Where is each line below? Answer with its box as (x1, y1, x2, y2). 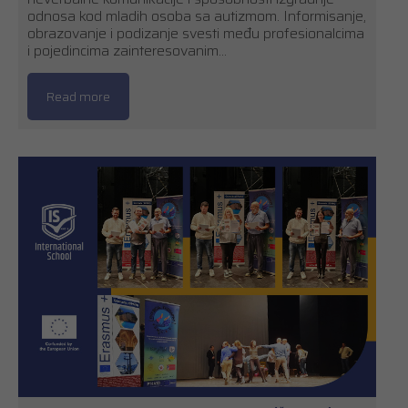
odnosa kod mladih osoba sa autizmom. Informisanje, (27, 5, 366, 28)
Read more (46, 87, 110, 107)
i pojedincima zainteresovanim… (27, 39, 227, 63)
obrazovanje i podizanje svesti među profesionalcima (27, 22, 364, 46)
